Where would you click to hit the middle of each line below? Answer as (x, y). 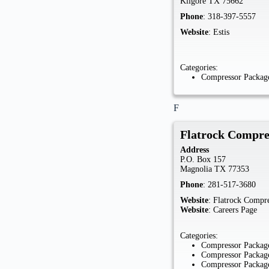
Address (195, 150)
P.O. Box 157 (203, 159)
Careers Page (235, 210)
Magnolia (196, 169)
